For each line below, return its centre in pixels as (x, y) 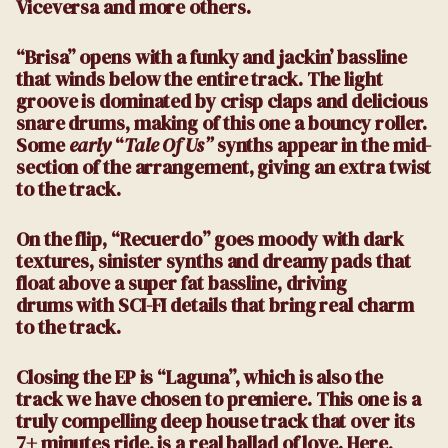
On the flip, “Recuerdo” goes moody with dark (210, 239)
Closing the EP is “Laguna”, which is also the (199, 377)
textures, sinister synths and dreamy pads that (213, 261)
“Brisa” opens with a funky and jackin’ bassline (211, 57)
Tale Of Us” (170, 145)
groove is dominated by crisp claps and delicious (222, 101)
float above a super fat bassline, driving (182, 283)
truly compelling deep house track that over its (215, 421)
